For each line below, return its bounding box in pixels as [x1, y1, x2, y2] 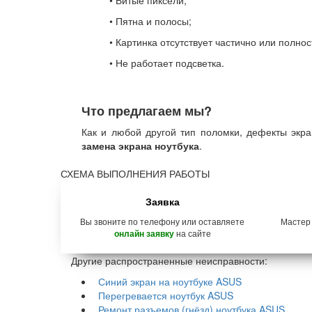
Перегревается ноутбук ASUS [98, 288, 233, 302]
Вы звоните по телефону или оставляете [80, 215, 245, 227]
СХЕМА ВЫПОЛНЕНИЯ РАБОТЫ [61, 166, 210, 180]
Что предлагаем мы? [81, 102, 212, 120]
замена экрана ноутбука [81, 139, 199, 153]
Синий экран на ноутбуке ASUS [98, 274, 242, 288]
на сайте [173, 227, 211, 239]
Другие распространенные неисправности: [71, 253, 267, 267]
